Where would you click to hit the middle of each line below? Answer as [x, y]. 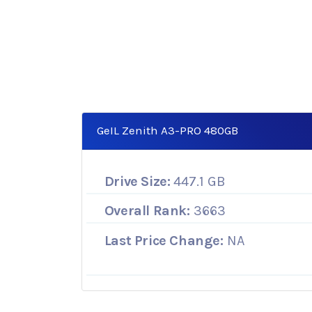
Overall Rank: [147, 211]
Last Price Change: [164, 240]
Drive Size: [137, 181]
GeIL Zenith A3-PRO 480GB [168, 131]
